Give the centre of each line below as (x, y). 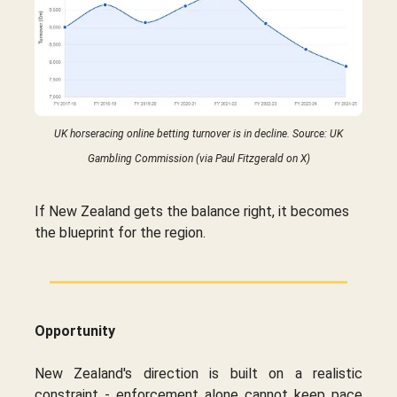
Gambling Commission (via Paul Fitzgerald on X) (198, 159)
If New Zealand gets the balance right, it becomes (192, 212)
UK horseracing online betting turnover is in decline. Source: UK (198, 134)
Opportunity (75, 331)
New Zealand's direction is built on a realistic (198, 374)
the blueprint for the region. (120, 233)
